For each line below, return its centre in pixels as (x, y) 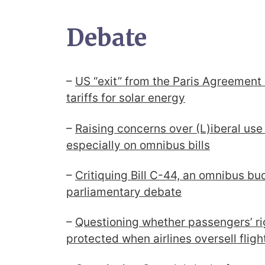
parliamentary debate (124, 192)
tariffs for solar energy (126, 98)
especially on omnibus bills (138, 145)
